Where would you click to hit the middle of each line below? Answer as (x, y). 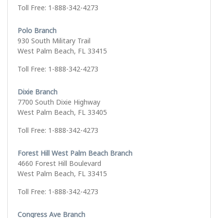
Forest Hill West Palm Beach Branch (75, 153)
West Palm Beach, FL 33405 (62, 112)
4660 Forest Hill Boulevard (59, 163)
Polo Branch (37, 31)
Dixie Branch (37, 92)
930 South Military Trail (54, 41)
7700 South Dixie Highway (59, 102)
